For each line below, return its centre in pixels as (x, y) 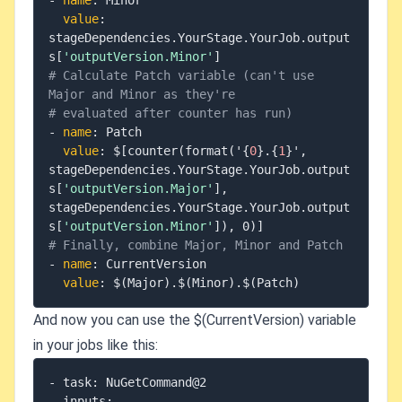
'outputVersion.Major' (138, 188)
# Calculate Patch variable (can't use (181, 75)
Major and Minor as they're (142, 94)
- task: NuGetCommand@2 (127, 382)
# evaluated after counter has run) (170, 113)
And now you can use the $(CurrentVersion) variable (195, 320)
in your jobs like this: (96, 345)
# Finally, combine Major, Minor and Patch (196, 245)
